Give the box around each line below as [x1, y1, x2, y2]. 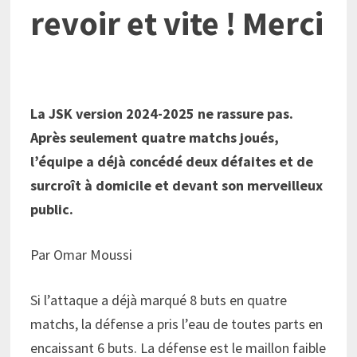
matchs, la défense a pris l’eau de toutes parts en [29, 315, 323, 334]
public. [29, 200, 76, 219]
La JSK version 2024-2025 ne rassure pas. [29, 104, 293, 124]
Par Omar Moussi [29, 245, 132, 265]
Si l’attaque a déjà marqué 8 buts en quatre [29, 291, 287, 310]
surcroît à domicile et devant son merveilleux [29, 176, 323, 195]
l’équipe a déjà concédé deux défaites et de [29, 152, 313, 171]
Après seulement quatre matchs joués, [29, 128, 279, 147]
